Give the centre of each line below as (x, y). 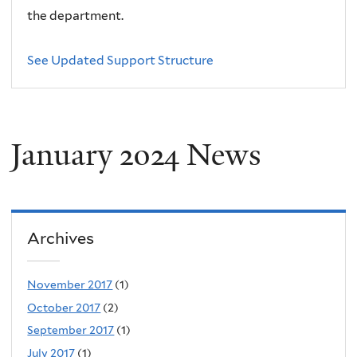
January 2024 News (136, 154)
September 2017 (71, 330)
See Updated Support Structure (121, 61)
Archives (61, 238)
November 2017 (70, 285)
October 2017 (64, 307)
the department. (76, 16)
